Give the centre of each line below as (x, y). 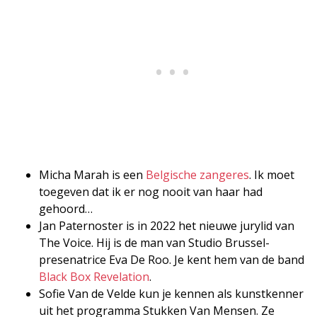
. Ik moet (272, 174)
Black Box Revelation (94, 276)
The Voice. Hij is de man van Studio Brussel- (154, 242)
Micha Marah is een (92, 174)
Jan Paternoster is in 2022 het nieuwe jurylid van (167, 225)
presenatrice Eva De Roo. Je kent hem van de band (172, 259)
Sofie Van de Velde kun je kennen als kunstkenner (171, 293)
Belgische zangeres (197, 174)
